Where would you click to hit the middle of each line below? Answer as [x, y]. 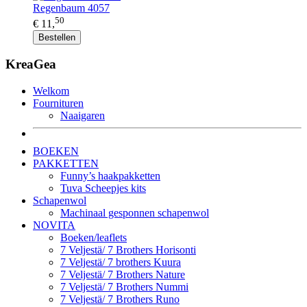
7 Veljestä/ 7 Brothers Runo [120, 299]
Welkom [51, 90]
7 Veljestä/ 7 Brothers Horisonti [128, 249]
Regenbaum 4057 [71, 8]
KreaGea [31, 64]
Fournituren [58, 103]
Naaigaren [83, 115]
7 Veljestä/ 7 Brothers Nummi [124, 286]
